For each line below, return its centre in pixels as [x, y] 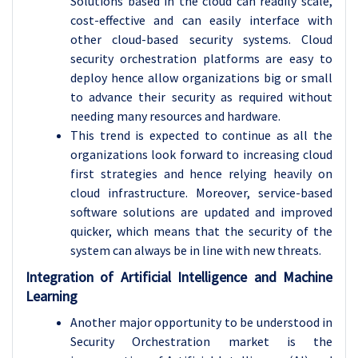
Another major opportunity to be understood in [201, 322]
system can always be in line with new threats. [196, 250]
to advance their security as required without [201, 97]
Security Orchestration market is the [201, 341]
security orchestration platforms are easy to [201, 58]
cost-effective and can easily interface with [201, 20]
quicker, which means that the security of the [201, 231]
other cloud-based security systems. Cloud [201, 39]
